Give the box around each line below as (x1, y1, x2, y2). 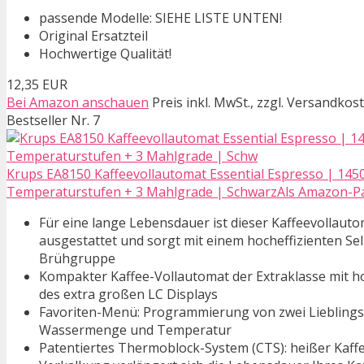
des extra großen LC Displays (39, 285, 218, 304)
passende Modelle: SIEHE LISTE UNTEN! (39, 9, 282, 28)
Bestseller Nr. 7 (6, 111, 100, 130)
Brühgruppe (39, 249, 115, 268)
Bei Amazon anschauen (6, 93, 149, 112)
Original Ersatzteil (39, 27, 148, 45)
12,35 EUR (6, 76, 67, 94)
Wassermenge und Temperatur (39, 321, 232, 340)
